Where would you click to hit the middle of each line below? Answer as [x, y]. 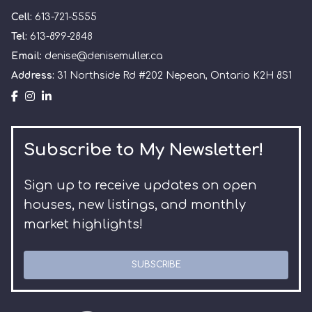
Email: [28, 56]
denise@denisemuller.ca [104, 56]
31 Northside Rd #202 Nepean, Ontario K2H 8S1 [174, 76]
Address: [34, 76]
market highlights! [83, 224]
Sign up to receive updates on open [140, 185]
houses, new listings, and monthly [135, 205]
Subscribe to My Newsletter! [143, 150]
